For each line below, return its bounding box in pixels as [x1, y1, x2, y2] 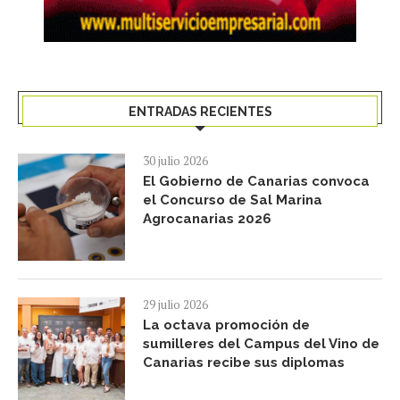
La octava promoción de [143, 317, 310, 334]
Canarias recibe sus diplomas [143, 354, 345, 371]
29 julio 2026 [143, 296, 208, 313]
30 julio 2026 [143, 153, 208, 170]
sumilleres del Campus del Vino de [143, 336, 379, 353]
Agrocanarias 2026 [143, 211, 271, 228]
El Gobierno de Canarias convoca [143, 173, 370, 190]
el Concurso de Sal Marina [143, 192, 322, 209]
